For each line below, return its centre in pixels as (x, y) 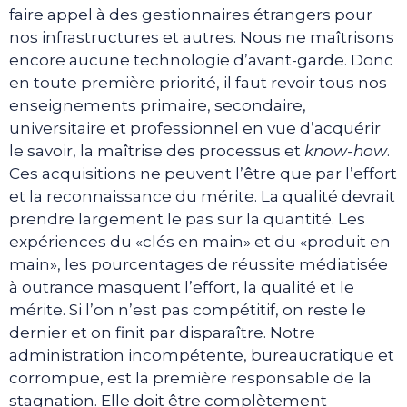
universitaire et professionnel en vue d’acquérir (195, 128)
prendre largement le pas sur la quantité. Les (187, 218)
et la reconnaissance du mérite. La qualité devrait (202, 196)
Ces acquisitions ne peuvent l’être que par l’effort (203, 173)
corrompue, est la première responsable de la (190, 377)
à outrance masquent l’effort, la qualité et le (182, 287)
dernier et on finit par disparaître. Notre (162, 332)
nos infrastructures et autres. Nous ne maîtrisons (202, 37)
